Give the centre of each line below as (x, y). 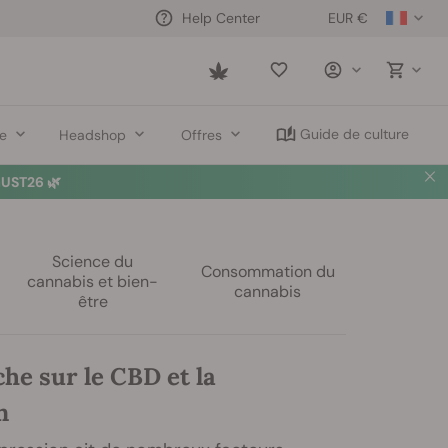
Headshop (92, 134)
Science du (93, 261)
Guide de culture (355, 134)
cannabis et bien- (93, 281)
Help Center (221, 17)
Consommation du (267, 271)
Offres (201, 134)
